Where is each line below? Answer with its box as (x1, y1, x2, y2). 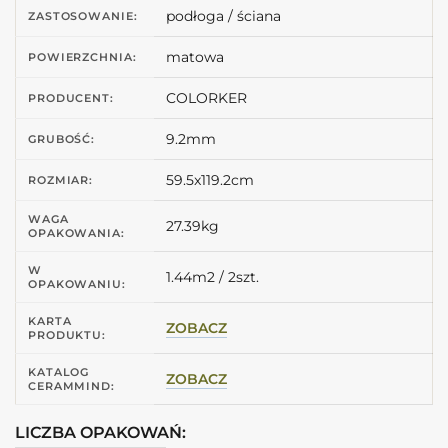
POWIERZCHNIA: (28, 50, 137, 65)
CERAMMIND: (28, 379, 115, 394)
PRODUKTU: (28, 328, 106, 343)
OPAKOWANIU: (28, 277, 126, 292)
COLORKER (166, 89, 247, 108)
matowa (166, 48, 224, 67)
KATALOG (28, 365, 90, 380)
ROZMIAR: (28, 173, 94, 188)
